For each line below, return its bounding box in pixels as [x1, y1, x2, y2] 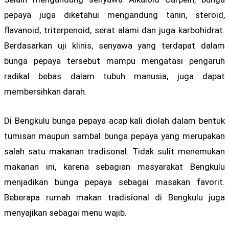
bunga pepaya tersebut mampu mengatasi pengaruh [4, 56, 225, 66]
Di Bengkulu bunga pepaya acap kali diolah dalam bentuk [4, 116, 225, 126]
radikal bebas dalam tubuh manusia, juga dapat [4, 71, 225, 82]
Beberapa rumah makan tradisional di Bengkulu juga [4, 192, 225, 203]
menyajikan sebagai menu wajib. [4, 208, 127, 218]
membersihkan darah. [4, 86, 87, 97]
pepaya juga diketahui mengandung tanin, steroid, [4, 10, 225, 20]
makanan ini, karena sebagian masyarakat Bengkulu [4, 162, 225, 172]
